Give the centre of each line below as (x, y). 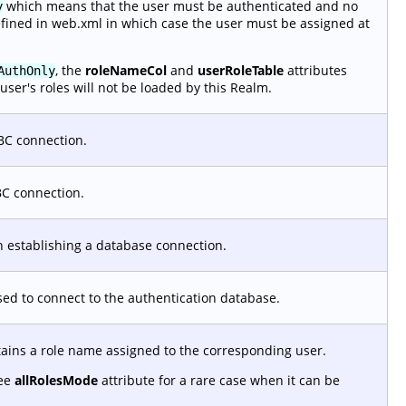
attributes (315, 70)
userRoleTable (241, 70)
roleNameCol (126, 70)
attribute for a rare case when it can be (219, 380)
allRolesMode (56, 380)
